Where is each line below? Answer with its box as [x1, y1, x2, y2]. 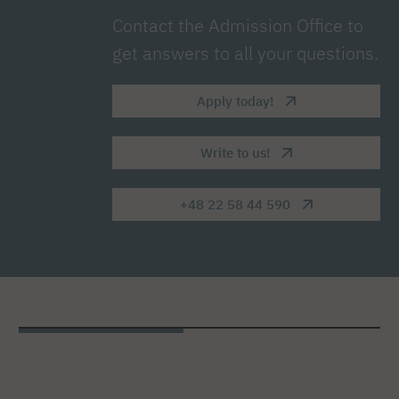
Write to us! [200, 143, 271, 161]
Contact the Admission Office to [112, 14, 363, 37]
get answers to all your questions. [112, 42, 379, 65]
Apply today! [197, 92, 274, 110]
